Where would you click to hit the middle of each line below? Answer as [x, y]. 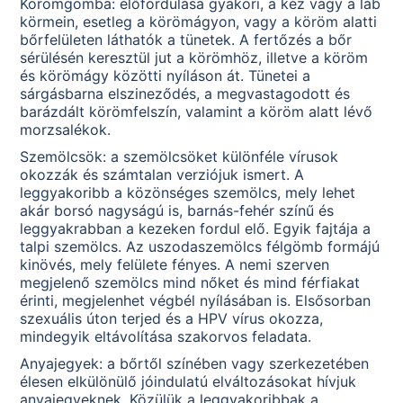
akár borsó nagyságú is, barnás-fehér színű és [177, 211]
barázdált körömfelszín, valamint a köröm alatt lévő [197, 112]
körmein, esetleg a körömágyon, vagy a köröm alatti [199, 22]
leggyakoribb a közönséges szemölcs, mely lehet [188, 193]
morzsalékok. [66, 130]
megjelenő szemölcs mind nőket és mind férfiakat [190, 283]
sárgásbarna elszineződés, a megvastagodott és [185, 94]
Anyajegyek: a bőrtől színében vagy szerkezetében [195, 364]
